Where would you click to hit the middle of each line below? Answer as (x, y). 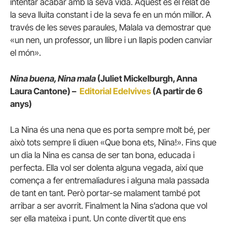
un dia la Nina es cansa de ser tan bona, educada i (102, 155)
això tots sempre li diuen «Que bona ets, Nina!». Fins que (113, 143)
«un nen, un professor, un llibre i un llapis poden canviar (111, 40)
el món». (26, 52)
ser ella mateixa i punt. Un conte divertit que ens (98, 219)
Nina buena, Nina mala (53, 78)
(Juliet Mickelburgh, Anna (147, 78)
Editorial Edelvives (115, 91)
